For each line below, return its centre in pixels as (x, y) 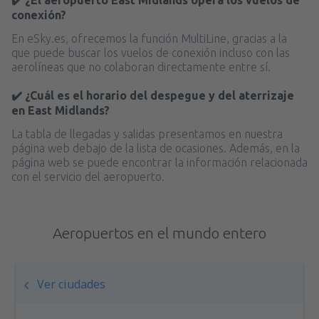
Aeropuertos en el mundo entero (159, 232)
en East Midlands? (61, 110)
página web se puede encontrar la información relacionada (159, 162)
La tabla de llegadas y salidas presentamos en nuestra (147, 134)
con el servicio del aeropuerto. (88, 176)
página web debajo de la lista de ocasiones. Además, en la (156, 148)
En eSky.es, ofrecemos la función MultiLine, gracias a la (149, 38)
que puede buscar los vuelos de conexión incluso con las (151, 52)
